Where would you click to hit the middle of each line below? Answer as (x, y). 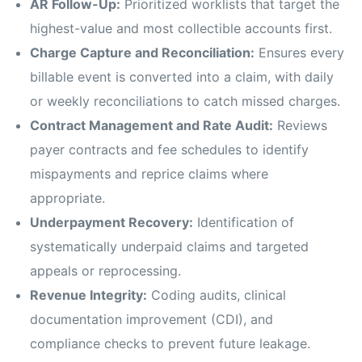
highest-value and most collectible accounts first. (181, 29)
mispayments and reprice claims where (149, 174)
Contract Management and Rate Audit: (152, 126)
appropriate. (68, 198)
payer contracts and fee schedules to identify (170, 150)
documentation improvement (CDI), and (152, 320)
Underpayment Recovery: (112, 223)
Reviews (301, 126)
